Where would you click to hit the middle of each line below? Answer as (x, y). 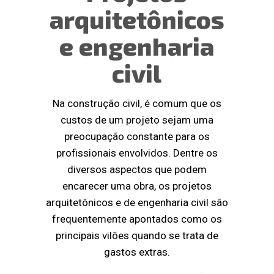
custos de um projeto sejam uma (137, 120)
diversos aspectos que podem (137, 169)
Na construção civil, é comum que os (137, 103)
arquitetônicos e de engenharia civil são (137, 202)
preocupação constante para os (137, 136)
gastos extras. (137, 252)
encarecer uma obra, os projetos (137, 186)
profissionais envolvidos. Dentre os (137, 153)
